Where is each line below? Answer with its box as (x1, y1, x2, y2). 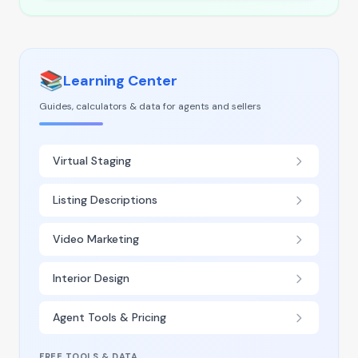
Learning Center (63, 71, 177, 90)
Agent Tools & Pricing (53, 310, 166, 324)
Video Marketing (53, 232, 139, 246)
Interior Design (53, 271, 129, 285)
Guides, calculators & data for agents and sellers (39, 100, 261, 113)
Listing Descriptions (53, 193, 157, 207)
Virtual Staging (53, 153, 131, 168)
